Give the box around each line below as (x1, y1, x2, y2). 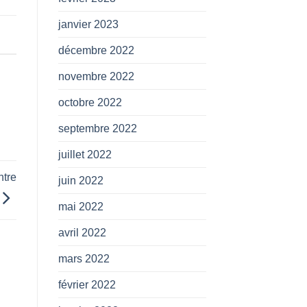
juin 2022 (58, 174, 103, 186)
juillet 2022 (58, 148, 112, 160)
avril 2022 (58, 226, 106, 238)
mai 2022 (58, 200, 103, 212)
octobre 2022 (58, 96, 122, 108)
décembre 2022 (58, 44, 134, 56)
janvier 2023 (58, 18, 119, 30)
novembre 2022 (58, 70, 134, 82)
